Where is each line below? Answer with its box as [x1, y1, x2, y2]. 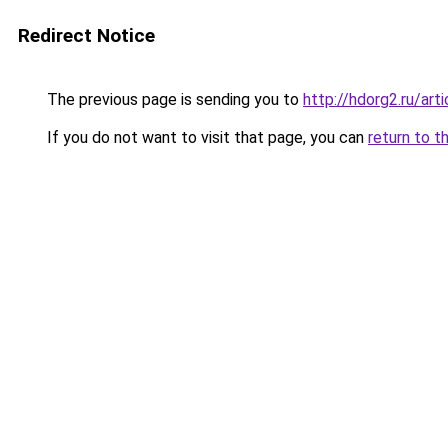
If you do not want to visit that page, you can [43, 128, 368, 147]
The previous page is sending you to [43, 90, 303, 109]
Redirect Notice [18, 24, 155, 47]
